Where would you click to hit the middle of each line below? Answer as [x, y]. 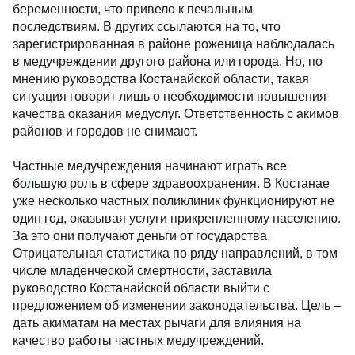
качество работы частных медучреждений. [138, 340]
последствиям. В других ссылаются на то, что [147, 27]
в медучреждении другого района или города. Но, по [168, 61]
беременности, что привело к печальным [133, 9]
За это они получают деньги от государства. [141, 236]
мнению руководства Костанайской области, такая [161, 79]
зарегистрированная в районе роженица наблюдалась [174, 44]
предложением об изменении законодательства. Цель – [177, 305]
